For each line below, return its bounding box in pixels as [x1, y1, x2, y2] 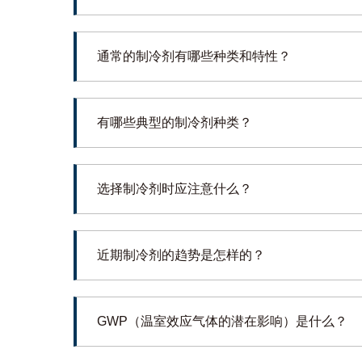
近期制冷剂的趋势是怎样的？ [96, 247, 265, 262]
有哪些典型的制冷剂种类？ [96, 115, 252, 129]
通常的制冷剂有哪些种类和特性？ [96, 48, 291, 63]
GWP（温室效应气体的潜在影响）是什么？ [96, 314, 347, 328]
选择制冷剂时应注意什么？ [96, 181, 252, 196]
